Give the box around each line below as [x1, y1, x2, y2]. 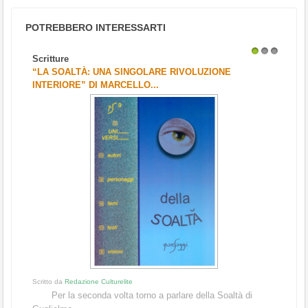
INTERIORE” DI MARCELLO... [32, 80, 159, 90]
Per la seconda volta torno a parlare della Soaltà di [32, 289, 252, 300]
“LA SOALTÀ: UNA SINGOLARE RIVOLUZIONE [32, 67, 231, 77]
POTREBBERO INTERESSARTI [25, 22, 166, 33]
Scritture [32, 54, 69, 64]
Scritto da [32, 277, 65, 285]
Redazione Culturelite [65, 277, 133, 285]
